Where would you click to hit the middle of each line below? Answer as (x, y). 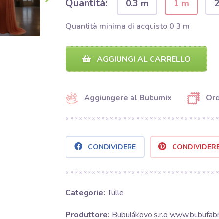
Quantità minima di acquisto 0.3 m (127, 26)
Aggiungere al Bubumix (128, 98)
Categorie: (85, 193)
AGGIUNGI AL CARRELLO (142, 59)
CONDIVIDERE (112, 147)
